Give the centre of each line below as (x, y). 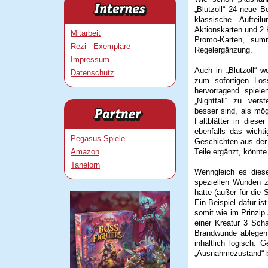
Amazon (85, 151)
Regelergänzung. (223, 50)
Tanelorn (85, 165)
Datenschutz (92, 72)
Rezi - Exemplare (100, 46)
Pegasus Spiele (98, 138)
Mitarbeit (86, 33)
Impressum (90, 59)
